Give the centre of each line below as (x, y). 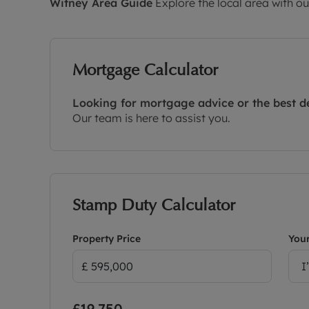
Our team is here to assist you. (151, 118)
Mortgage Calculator (145, 69)
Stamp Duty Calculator (154, 204)
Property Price (107, 238)
